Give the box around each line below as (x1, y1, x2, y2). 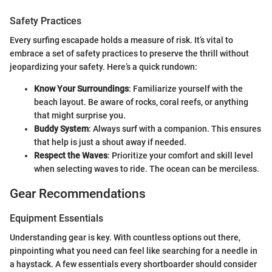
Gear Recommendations (10, 186, 146, 202)
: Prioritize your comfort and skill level (107, 151, 253, 161)
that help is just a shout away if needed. (34, 137, 186, 148)
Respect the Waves (34, 151, 107, 161)
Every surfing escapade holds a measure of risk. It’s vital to (10, 35, 233, 46)
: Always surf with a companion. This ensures (89, 124, 261, 134)
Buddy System (34, 124, 89, 134)
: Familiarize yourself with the (129, 84, 243, 94)
